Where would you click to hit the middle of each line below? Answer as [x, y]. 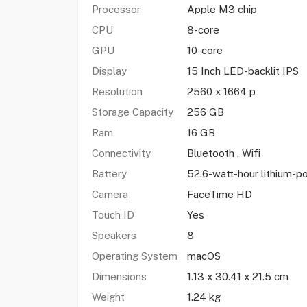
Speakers [114, 235]
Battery [110, 174]
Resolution [118, 91]
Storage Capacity [132, 112]
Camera [110, 194]
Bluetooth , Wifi [223, 153]
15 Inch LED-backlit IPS [244, 71]
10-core [205, 50]
